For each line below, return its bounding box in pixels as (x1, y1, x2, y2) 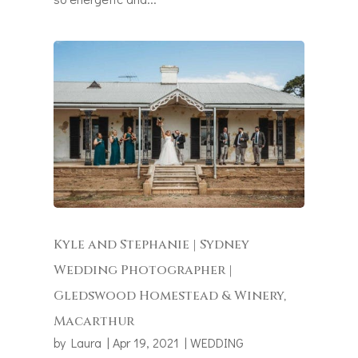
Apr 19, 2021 (113, 334, 180, 352)
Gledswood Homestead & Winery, (54, 287, 287, 305)
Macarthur (54, 312, 135, 331)
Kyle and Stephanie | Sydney (54, 236, 250, 254)
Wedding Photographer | (54, 261, 233, 280)
